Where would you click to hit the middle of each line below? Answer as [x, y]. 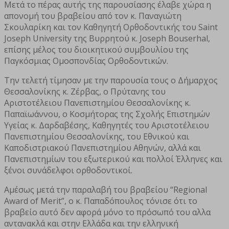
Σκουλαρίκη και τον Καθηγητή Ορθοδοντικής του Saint [111, 27]
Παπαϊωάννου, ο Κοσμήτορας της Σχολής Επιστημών [107, 114]
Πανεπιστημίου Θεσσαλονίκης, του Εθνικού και [97, 137]
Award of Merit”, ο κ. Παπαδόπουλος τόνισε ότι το [101, 201]
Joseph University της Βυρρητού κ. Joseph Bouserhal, [107, 39]
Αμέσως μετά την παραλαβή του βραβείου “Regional [106, 190]
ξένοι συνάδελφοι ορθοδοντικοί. [68, 170]
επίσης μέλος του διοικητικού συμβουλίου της [96, 50]
